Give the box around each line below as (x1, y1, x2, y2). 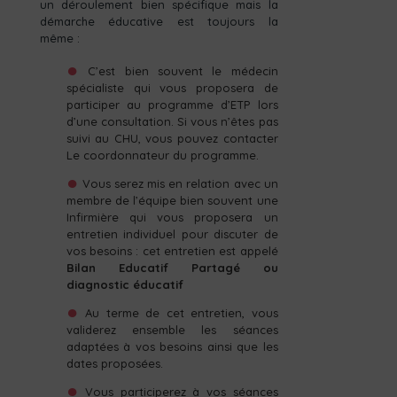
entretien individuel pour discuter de (66, 227, 278, 242)
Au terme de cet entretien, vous (85, 306, 278, 321)
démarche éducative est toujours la (39, 14, 278, 29)
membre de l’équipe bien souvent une (66, 193, 278, 208)
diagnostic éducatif (66, 277, 183, 292)
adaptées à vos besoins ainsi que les (66, 339, 278, 354)
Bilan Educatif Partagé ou (66, 261, 278, 276)
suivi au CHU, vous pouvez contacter (66, 131, 278, 146)
